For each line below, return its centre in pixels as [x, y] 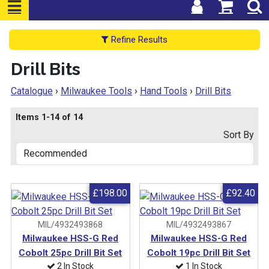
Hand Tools [164, 91]
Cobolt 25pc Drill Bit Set [71, 252]
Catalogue [32, 91]
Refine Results [138, 39]
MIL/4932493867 [198, 224]
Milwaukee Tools [96, 91]
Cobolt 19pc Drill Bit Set [198, 252]
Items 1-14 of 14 [49, 117]
